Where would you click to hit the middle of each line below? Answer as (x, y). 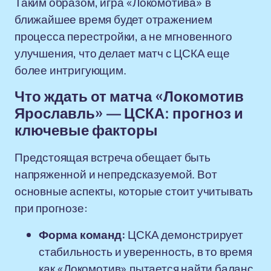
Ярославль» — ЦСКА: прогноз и (129, 114)
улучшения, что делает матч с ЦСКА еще (122, 53)
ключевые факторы (86, 131)
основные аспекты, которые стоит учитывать (134, 191)
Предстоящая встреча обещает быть (113, 157)
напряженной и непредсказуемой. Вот (116, 174)
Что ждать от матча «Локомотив (129, 97)
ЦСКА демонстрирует (184, 235)
